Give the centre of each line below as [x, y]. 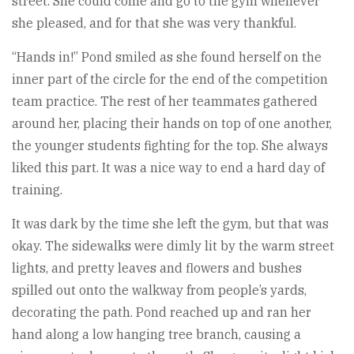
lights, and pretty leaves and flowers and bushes [157, 267]
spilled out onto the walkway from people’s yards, [159, 290]
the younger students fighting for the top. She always [170, 145]
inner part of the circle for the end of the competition [170, 79]
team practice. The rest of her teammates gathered [165, 101]
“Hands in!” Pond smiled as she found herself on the [167, 56]
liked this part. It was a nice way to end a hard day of [168, 167]
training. [37, 189]
